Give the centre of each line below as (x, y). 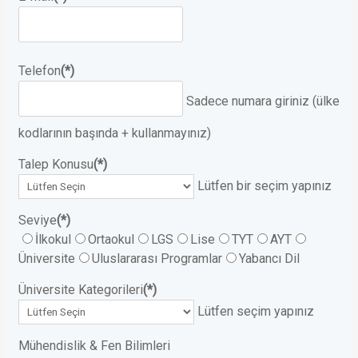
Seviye (38, 221)
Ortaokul (111, 240)
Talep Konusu (56, 165)
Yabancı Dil (269, 259)
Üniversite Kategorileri (81, 290)
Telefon (40, 71)
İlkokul (53, 240)
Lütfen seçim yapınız (256, 312)
